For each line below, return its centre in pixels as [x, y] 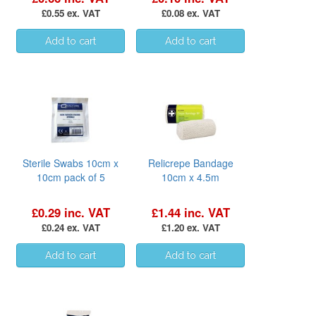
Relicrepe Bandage [190, 163]
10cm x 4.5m [190, 177]
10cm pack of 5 [71, 177]
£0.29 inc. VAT [71, 212]
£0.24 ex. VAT [71, 227]
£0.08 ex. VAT [190, 13]
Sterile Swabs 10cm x [71, 163]
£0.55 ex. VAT [71, 13]
